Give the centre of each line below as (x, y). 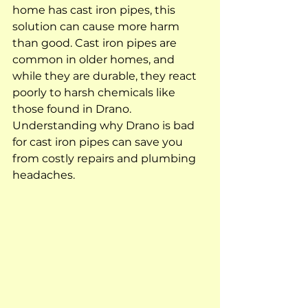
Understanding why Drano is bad (105, 125)
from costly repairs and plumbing (106, 158)
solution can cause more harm (97, 26)
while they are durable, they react (106, 76)
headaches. (44, 175)
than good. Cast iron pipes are (96, 43)
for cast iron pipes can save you (99, 142)
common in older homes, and (95, 59)
